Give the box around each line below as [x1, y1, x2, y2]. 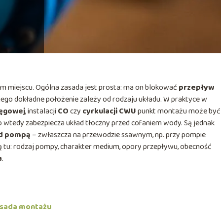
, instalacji [25, 105, 58, 117]
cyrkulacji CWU [82, 105, 136, 117]
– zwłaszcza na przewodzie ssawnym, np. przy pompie [31, 128, 206, 141]
